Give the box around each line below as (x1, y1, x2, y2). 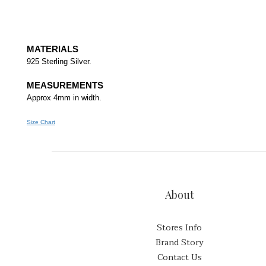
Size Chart (27, 119, 55, 125)
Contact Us (157, 251, 202, 264)
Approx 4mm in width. (27, 93, 102, 102)
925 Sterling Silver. (27, 57, 91, 66)
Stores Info (157, 221, 202, 235)
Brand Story (155, 236, 204, 249)
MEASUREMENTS (27, 81, 103, 90)
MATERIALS (27, 45, 78, 54)
